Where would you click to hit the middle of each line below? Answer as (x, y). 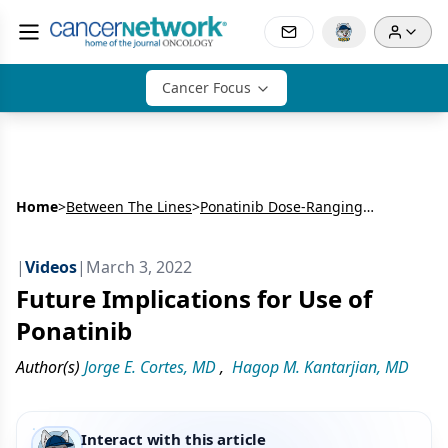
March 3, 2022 (139, 267)
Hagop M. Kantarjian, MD (320, 367)
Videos (51, 267)
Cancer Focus (206, 87)
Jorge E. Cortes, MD (150, 367)
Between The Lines (129, 206)
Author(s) (48, 367)
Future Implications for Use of (194, 298)
